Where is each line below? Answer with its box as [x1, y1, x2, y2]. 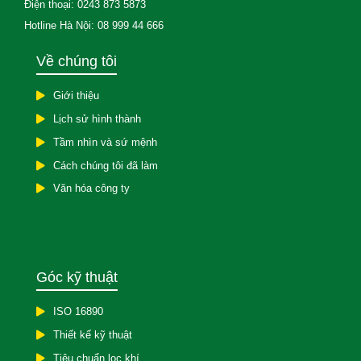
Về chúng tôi [36, 53, 117, 70]
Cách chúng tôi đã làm [53, 159, 158, 172]
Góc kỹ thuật [36, 269, 118, 286]
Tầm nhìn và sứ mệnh [53, 135, 157, 148]
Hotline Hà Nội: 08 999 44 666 [24, 19, 164, 32]
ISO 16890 [53, 305, 103, 318]
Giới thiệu [53, 89, 99, 102]
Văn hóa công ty [53, 182, 130, 195]
